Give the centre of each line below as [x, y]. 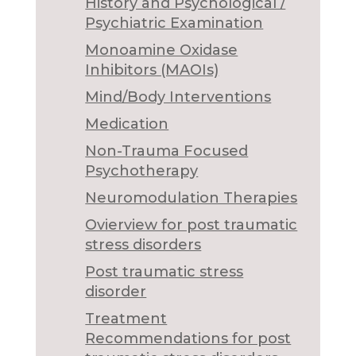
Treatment [126, 319]
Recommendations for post [188, 339]
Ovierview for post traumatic [192, 225]
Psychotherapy [142, 171]
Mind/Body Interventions [178, 97]
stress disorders [143, 245]
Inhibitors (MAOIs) [152, 70]
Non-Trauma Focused [167, 151]
